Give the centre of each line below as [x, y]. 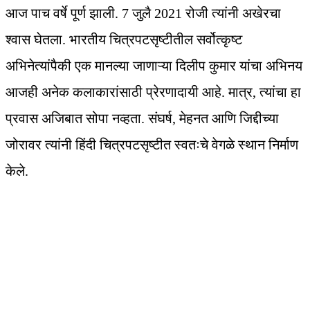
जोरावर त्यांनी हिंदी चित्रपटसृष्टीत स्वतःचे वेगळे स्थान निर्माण [152, 145]
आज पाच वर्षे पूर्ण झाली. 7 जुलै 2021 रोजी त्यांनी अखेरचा [143, 13]
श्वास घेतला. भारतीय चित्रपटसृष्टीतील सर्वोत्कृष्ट [124, 40]
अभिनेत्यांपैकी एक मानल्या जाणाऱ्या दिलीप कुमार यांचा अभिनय [154, 66]
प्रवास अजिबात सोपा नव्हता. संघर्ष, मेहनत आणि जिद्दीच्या [142, 119]
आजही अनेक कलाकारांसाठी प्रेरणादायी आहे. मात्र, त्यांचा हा [153, 92]
